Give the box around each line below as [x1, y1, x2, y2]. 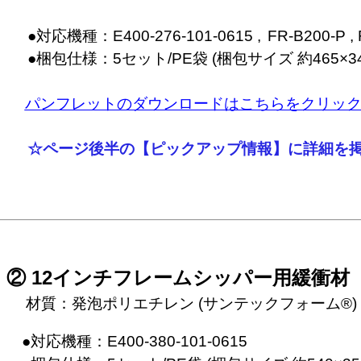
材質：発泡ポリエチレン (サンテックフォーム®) [6, 295, 357, 312]
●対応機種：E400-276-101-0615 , [11, 27, 261, 44]
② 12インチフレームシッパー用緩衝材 [6, 267, 350, 288]
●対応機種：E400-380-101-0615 [6, 333, 247, 350]
